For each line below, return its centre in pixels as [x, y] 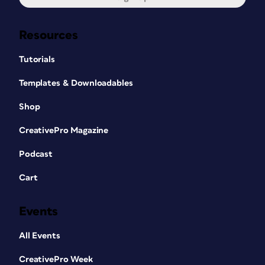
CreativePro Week [56, 259]
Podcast [36, 154]
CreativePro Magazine [64, 130]
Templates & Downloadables [76, 83]
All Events [40, 236]
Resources [49, 35]
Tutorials [37, 59]
